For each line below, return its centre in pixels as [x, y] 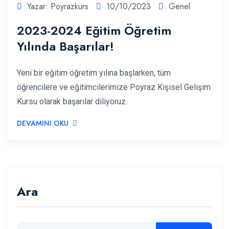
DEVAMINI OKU [43, 123]
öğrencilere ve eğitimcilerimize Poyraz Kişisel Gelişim [114, 87]
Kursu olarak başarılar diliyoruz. [72, 101]
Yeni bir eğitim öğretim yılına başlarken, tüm [94, 73]
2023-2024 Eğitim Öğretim [94, 30]
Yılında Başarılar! [65, 46]
